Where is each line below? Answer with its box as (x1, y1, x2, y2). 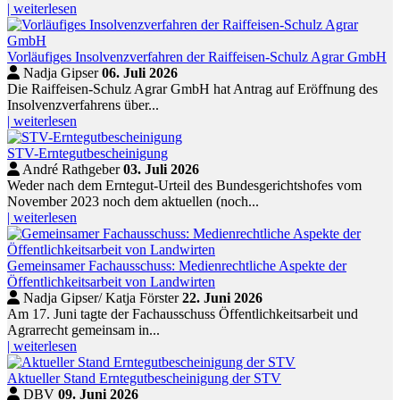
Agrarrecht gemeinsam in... (7, 322, 160, 338)
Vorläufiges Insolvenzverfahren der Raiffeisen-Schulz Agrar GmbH (7, 49, 387, 65)
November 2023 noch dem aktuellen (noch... (7, 194, 259, 210)
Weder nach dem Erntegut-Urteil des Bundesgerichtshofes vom (7, 178, 362, 194)
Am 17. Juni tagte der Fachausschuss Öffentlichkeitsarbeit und (7, 306, 358, 322)
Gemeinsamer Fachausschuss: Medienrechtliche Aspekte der (7, 258, 346, 274)
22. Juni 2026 (182, 290, 262, 306)
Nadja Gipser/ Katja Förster (23, 290, 179, 306)
